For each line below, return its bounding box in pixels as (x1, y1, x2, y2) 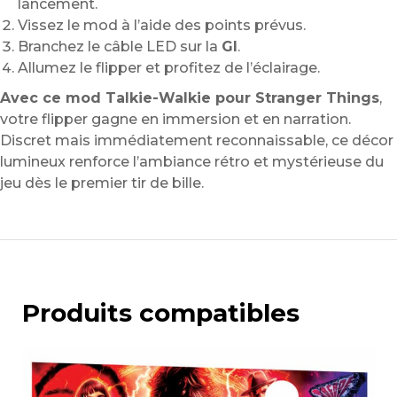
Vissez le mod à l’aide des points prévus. (18, 17, 306, 35)
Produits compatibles (22, 298, 300, 329)
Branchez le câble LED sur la (18, 38, 222, 56)
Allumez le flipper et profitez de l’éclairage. (18, 59, 320, 77)
